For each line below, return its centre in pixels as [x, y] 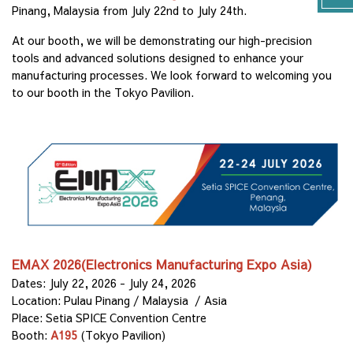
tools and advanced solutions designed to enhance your [158, 58]
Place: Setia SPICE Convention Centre [109, 318]
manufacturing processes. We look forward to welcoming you [172, 75]
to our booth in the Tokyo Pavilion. [103, 92]
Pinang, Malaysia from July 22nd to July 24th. [129, 10]
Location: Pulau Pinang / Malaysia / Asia [119, 300]
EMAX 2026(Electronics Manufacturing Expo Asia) [162, 264]
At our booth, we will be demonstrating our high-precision [162, 40]
